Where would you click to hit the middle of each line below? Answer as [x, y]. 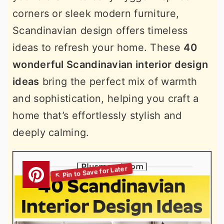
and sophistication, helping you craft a [106, 98]
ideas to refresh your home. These [98, 47]
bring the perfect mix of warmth [118, 81]
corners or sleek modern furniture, [96, 13]
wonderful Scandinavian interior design [110, 64]
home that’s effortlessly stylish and [97, 115]
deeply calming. [51, 132]
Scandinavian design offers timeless [100, 30]
